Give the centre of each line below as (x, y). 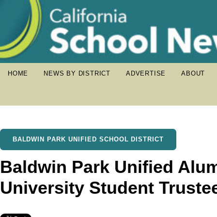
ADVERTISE (146, 73)
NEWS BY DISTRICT (77, 73)
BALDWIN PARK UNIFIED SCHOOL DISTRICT (88, 139)
